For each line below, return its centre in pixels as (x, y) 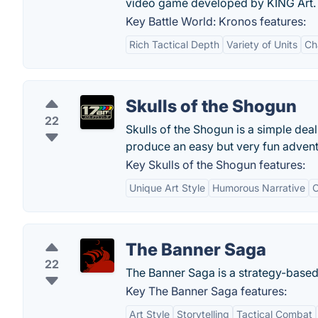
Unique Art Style (167, 188)
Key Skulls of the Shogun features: (215, 165)
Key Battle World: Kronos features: (216, 21)
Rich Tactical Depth (174, 44)
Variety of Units (262, 44)
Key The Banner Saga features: (206, 291)
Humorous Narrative (259, 188)
